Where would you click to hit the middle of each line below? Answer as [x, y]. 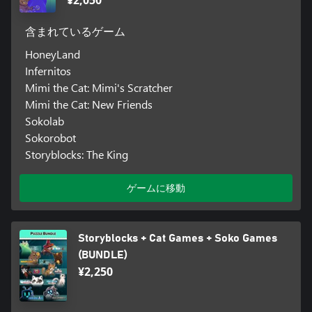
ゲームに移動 [156, 188]
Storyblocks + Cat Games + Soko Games [178, 239]
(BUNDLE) [103, 255]
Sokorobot [50, 138]
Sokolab [44, 121]
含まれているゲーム [75, 32]
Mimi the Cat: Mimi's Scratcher [99, 88]
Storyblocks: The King [76, 155]
